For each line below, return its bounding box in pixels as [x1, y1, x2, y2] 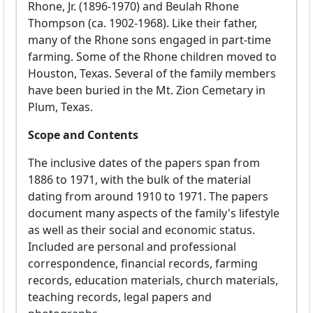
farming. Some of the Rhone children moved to [28, 49, 277, 65]
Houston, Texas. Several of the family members [28, 66, 276, 82]
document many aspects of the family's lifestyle [28, 205, 279, 221]
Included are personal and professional [28, 239, 236, 255]
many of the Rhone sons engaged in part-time [28, 32, 271, 48]
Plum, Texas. [28, 99, 93, 115]
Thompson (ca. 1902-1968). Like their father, [28, 15, 257, 31]
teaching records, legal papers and [28, 289, 212, 305]
